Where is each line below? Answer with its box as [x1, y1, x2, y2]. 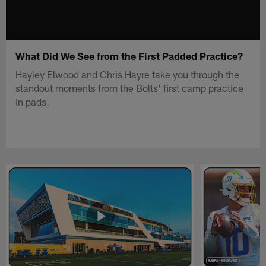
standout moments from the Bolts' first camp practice [15, 81, 244, 94]
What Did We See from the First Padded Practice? [15, 49, 243, 62]
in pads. [15, 95, 50, 107]
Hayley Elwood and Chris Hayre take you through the [15, 68, 240, 80]
